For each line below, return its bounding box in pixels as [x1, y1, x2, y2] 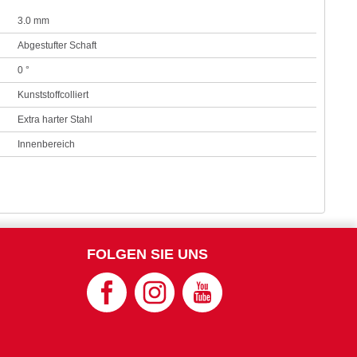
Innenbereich [18, 139, 76, 150]
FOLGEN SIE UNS [87, 246, 208, 262]
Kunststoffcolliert [18, 89, 89, 100]
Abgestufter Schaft [18, 40, 97, 51]
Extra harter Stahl [18, 114, 93, 125]
